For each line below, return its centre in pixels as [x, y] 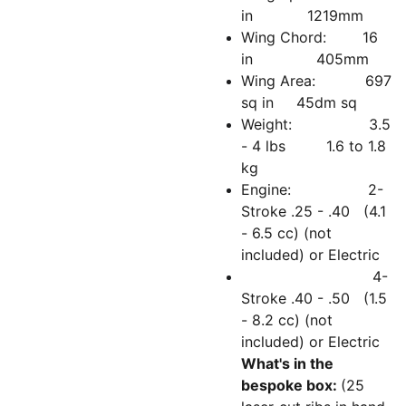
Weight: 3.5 [316, 124]
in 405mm [305, 59]
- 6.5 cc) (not [286, 233]
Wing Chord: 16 [309, 37]
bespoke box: [291, 385]
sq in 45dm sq [299, 102]
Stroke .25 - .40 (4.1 [314, 211]
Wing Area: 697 [316, 81]
